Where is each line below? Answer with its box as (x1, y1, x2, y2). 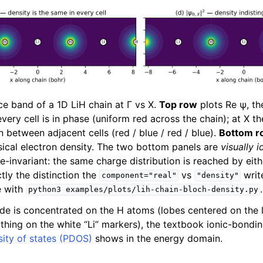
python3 (28, 185, 61, 194)
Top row (159, 98, 197, 110)
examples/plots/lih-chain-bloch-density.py (65, 185, 258, 194)
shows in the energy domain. (92, 232, 222, 244)
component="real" (101, 171, 177, 180)
